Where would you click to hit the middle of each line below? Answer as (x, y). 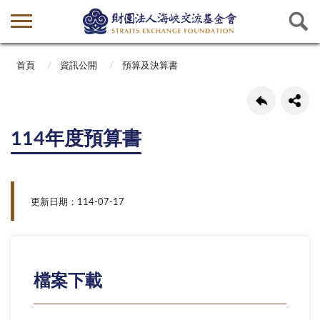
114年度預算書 (76, 139)
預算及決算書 (150, 66)
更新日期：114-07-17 (77, 202)
